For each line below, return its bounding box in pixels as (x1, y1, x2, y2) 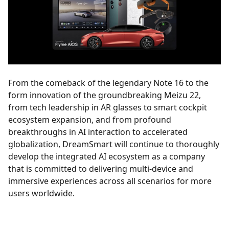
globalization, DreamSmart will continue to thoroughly (8, 139, 219, 150)
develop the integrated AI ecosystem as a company (8, 151, 205, 163)
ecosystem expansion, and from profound (8, 114, 171, 126)
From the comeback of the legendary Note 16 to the (8, 77, 209, 89)
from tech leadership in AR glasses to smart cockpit (8, 102, 207, 113)
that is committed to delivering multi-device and (8, 163, 193, 175)
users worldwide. (8, 188, 75, 199)
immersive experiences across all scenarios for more (8, 175, 212, 187)
